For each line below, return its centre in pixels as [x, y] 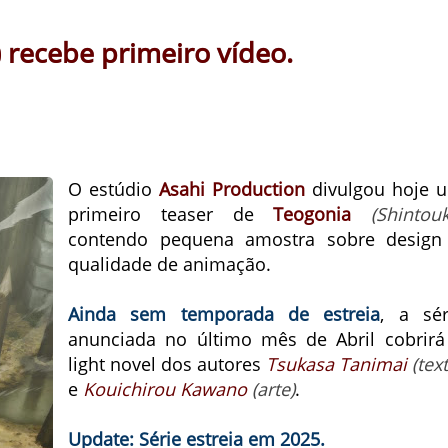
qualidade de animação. [169, 264]
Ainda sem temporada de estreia [224, 314]
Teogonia [312, 214]
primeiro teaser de [171, 214]
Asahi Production [232, 189]
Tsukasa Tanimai [336, 364]
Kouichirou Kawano [165, 389]
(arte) [273, 389]
